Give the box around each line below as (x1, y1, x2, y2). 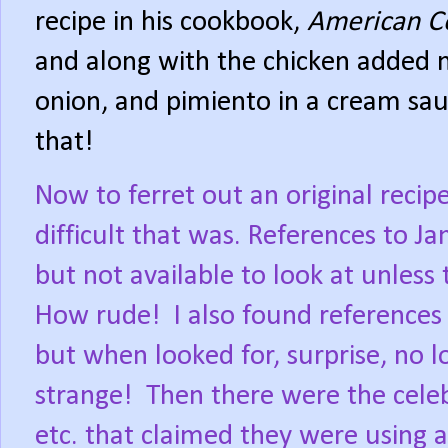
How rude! (35, 301, 160, 331)
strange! (35, 381, 132, 411)
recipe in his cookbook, (35, 7, 307, 37)
